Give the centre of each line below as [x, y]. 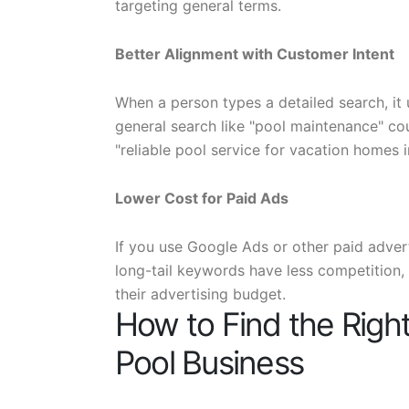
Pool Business [210, 363]
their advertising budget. [200, 294]
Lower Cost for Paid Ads [202, 198]
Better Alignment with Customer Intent [255, 54]
